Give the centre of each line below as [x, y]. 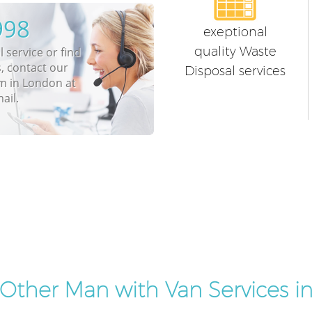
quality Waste [235, 52]
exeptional [235, 32]
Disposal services [235, 71]
